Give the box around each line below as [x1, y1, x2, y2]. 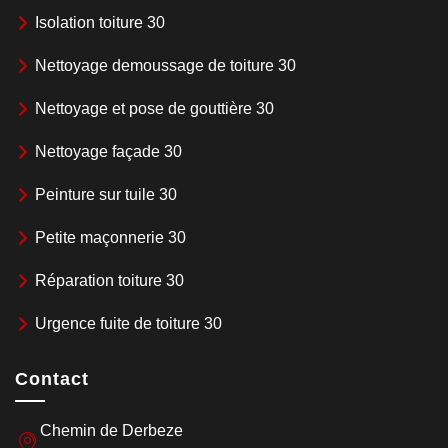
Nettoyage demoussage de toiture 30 [35, 57, 296, 75]
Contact [15, 369, 89, 390]
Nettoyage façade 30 [35, 143, 182, 161]
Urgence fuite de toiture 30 [35, 315, 222, 333]
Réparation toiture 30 [35, 272, 184, 290]
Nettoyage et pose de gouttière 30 [35, 100, 274, 118]
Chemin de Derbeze [40, 422, 183, 440]
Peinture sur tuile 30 [35, 186, 177, 204]
